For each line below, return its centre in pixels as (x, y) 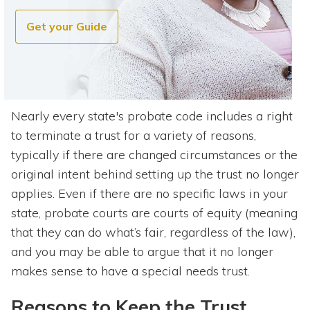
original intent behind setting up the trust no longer (155, 174)
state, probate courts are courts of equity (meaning (154, 212)
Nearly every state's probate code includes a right (152, 116)
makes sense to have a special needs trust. (132, 271)
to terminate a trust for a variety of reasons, (134, 135)
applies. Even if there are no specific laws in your (149, 193)
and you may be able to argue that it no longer (142, 251)
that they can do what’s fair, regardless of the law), (153, 232)
